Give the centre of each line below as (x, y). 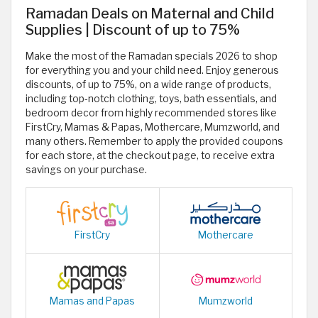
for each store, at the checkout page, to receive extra (150, 156)
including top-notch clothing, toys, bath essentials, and (151, 99)
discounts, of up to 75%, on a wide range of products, (148, 85)
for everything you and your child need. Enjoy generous (152, 71)
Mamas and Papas (93, 301)
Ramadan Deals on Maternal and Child (150, 14)
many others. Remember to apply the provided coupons (154, 142)
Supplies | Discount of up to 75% (133, 30)
